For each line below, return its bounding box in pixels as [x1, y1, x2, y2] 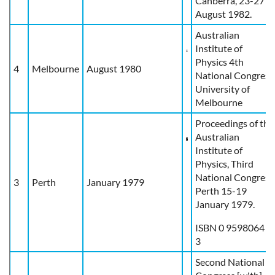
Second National [195, 255, 265, 268]
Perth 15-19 [195, 184, 247, 196]
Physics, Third [195, 157, 254, 169]
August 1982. [195, 7, 252, 20]
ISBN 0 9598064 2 [195, 221, 272, 233]
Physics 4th [195, 55, 244, 68]
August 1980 [87, 62, 141, 74]
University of [195, 82, 250, 95]
